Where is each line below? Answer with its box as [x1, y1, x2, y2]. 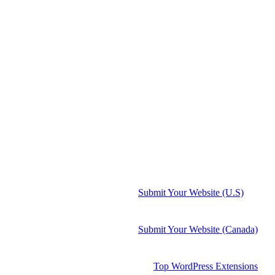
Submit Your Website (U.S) [138, 187, 244, 198]
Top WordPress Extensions [153, 260, 258, 271]
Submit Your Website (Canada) [138, 223, 258, 234]
